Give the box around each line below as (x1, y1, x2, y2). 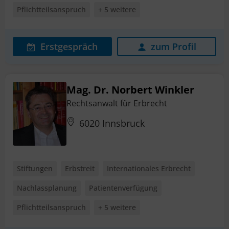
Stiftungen (17, 163, 53, 173)
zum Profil (150, 40, 196, 53)
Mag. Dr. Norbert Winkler (66, 82, 194, 97)
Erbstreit (65, 163, 95, 173)
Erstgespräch (40, 40, 98, 53)
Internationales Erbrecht (107, 163, 191, 173)
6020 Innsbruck (79, 117, 145, 129)
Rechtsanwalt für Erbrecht (66, 97, 167, 109)
